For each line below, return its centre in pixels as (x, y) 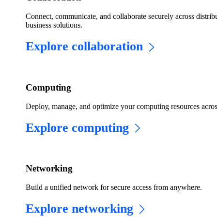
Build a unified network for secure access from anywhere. (114, 187)
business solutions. (54, 25)
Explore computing (77, 127)
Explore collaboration (85, 46)
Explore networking (80, 208)
